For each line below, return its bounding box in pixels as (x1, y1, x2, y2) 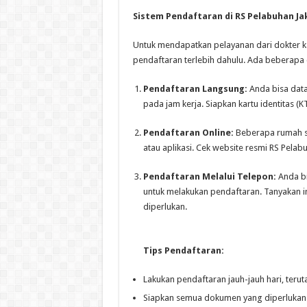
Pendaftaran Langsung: (143, 83, 247, 94)
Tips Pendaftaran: (143, 245, 224, 256)
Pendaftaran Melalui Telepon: (143, 171, 276, 182)
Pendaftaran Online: (143, 127, 234, 138)
